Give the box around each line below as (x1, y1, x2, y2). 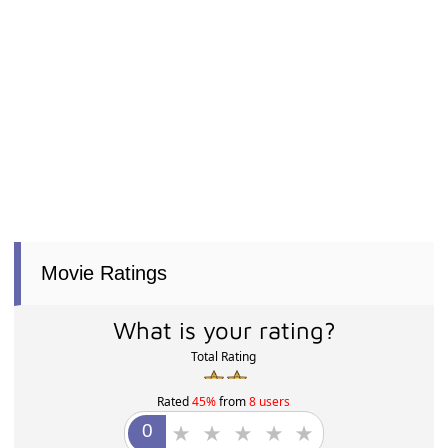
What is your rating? (112, 324, 336, 353)
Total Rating (191, 356, 257, 374)
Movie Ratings (41, 270, 168, 293)
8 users (249, 402, 291, 420)
